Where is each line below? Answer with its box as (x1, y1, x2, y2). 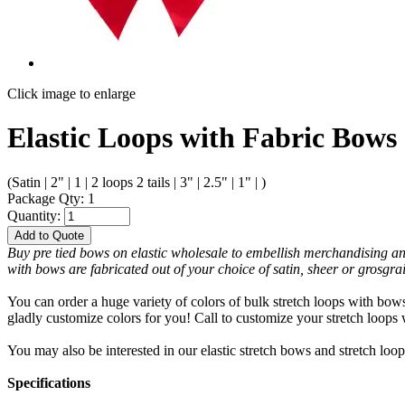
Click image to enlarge (7, 86, 136, 101)
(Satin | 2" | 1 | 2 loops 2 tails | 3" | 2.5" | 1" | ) (7, 174, 266, 190)
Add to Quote (14, 228, 84, 242)
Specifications (7, 374, 90, 391)
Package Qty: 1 (7, 190, 95, 206)
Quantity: (7, 207, 64, 223)
